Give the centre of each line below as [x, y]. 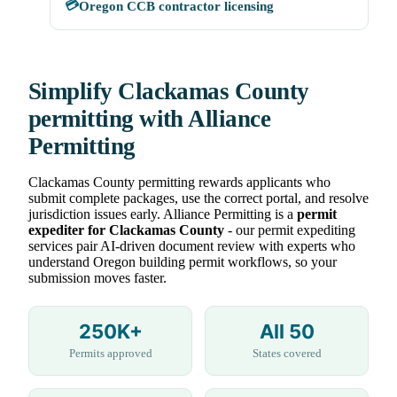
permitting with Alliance [150, 119]
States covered [287, 354]
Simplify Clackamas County [169, 92]
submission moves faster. [97, 278]
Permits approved [110, 354]
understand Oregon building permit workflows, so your [183, 262]
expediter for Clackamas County [126, 230]
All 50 [287, 332]
